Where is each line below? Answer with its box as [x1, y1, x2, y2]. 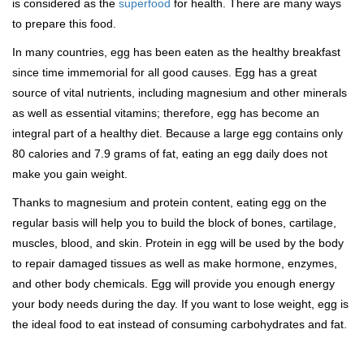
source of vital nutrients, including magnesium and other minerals [12, 86, 347, 100]
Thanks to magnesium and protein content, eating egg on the [12, 196, 327, 210]
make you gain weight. [12, 167, 128, 181]
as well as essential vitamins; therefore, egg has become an [12, 106, 319, 120]
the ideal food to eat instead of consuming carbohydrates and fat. [12, 318, 347, 331]
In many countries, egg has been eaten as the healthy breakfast [12, 45, 340, 59]
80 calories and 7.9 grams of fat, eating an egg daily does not [12, 147, 327, 161]
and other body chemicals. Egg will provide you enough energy [12, 277, 335, 291]
